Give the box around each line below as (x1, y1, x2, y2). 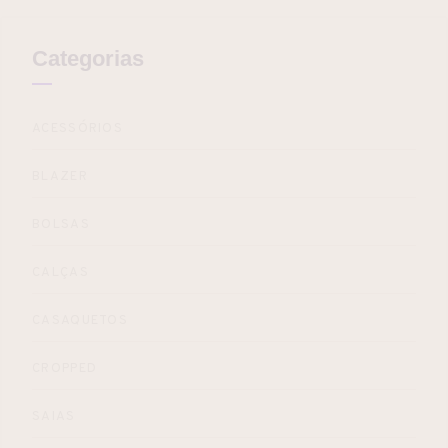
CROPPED (32, 360, 98, 377)
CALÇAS (32, 264, 89, 281)
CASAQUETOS (32, 312, 128, 329)
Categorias (32, 45, 144, 71)
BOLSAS (32, 216, 90, 233)
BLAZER (32, 168, 88, 185)
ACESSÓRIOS (32, 120, 123, 137)
